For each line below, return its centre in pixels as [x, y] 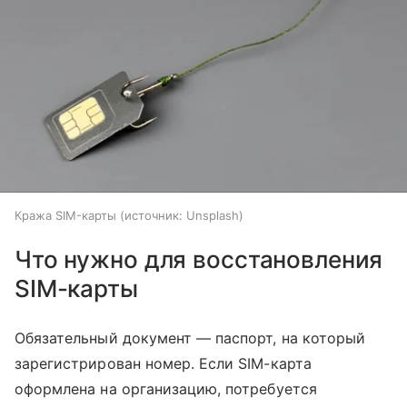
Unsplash [213, 215]
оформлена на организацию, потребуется [166, 388]
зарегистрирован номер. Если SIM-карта [163, 363]
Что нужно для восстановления [199, 259]
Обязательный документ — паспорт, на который [190, 338]
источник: [154, 215]
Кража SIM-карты [65, 215]
